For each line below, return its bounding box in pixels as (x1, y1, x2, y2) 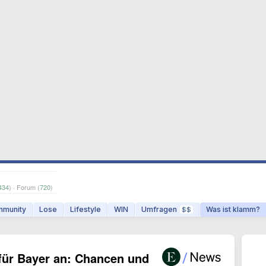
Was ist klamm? (206, 205, 260, 214)
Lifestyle (70, 205, 101, 214)
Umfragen (141, 205, 177, 214)
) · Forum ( (9, 182, 40, 192)
